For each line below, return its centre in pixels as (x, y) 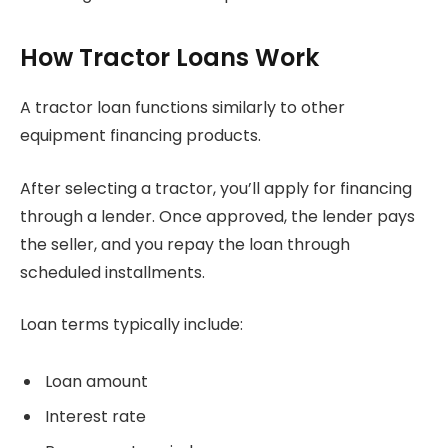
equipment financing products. (140, 136)
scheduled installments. (112, 272)
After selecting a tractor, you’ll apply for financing (216, 188)
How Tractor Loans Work (169, 58)
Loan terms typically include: (131, 325)
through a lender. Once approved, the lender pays (217, 216)
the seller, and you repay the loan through (185, 244)
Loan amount (96, 382)
